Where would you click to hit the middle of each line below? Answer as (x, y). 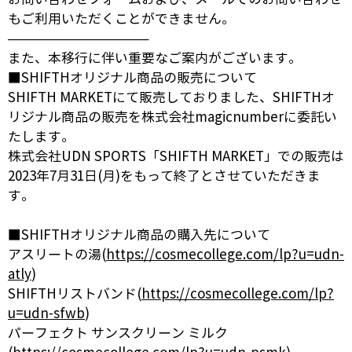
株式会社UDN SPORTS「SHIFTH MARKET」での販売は (176, 156)
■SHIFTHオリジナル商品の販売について (132, 78)
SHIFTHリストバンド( (75, 294)
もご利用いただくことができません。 (121, 19)
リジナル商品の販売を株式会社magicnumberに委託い (172, 117)
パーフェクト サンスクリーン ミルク (118, 333)
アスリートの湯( (57, 255)
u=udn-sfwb (46, 313)
